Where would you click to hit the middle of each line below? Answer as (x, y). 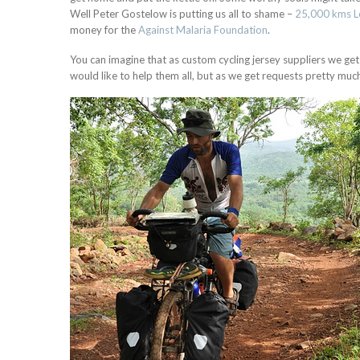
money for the (104, 29)
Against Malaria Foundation (203, 29)
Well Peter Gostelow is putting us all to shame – (182, 13)
